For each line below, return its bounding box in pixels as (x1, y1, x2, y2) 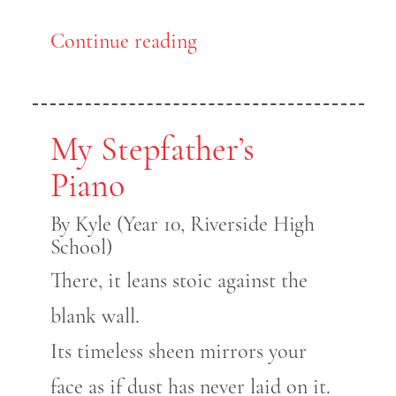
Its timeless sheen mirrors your (49, 339, 307, 365)
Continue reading (49, 28, 197, 55)
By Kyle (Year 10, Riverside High (49, 211, 316, 238)
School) (49, 234, 112, 261)
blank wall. (49, 303, 140, 330)
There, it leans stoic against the (49, 268, 308, 294)
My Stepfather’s (49, 129, 255, 171)
